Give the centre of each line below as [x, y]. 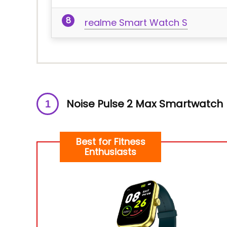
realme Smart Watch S [136, 23]
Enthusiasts [110, 152]
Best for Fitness [110, 142]
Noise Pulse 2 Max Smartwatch [145, 104]
